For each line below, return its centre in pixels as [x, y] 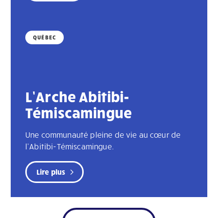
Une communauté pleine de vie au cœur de [103, 135]
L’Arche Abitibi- [78, 96]
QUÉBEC [45, 37]
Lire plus [51, 172]
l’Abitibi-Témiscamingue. [70, 146]
